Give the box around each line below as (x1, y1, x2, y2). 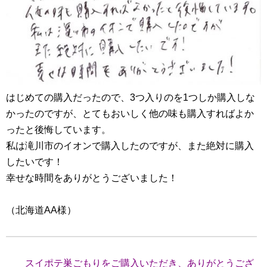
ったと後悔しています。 (6, 124, 111, 135)
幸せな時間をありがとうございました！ (6, 172, 178, 183)
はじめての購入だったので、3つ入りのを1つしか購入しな (6, 92, 255, 103)
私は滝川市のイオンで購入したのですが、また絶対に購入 (6, 140, 254, 151)
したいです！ (6, 156, 63, 167)
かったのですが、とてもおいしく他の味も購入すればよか (6, 108, 254, 119)
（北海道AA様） (6, 204, 76, 215)
